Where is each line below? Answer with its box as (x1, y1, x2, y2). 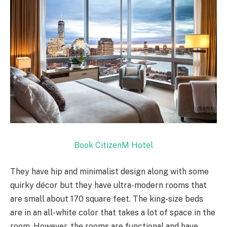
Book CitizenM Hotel (74, 140, 153, 150)
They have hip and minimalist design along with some (10, 166, 209, 176)
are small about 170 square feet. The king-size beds (10, 194, 203, 204)
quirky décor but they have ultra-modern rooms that (10, 180, 207, 190)
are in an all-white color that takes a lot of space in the (10, 207, 215, 217)
